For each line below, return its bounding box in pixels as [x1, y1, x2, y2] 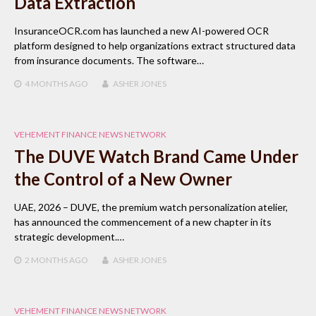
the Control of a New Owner [14, 168, 232, 189]
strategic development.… [14, 230, 124, 243]
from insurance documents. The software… [14, 54, 204, 66]
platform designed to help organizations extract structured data [14, 39, 296, 51]
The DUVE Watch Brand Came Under [14, 145, 298, 166]
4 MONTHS [25, 78, 68, 89]
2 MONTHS [25, 254, 68, 265]
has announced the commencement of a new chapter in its [14, 215, 272, 228]
